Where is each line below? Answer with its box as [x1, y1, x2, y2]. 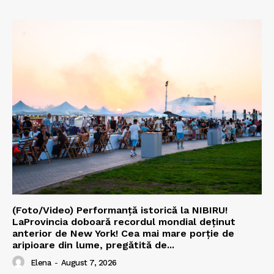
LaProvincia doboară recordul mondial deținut [12, 215, 235, 228]
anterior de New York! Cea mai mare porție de [12, 227, 234, 239]
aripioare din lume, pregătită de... [12, 239, 174, 251]
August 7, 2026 [61, 258, 117, 268]
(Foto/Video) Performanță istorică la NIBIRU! [12, 204, 228, 216]
